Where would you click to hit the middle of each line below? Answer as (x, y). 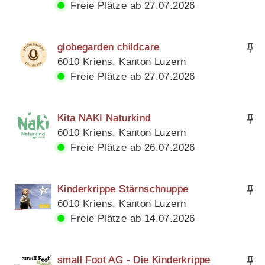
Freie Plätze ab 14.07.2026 (131, 219)
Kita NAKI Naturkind (104, 118)
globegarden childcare (109, 47)
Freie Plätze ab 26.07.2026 (131, 148)
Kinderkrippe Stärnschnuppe (123, 189)
